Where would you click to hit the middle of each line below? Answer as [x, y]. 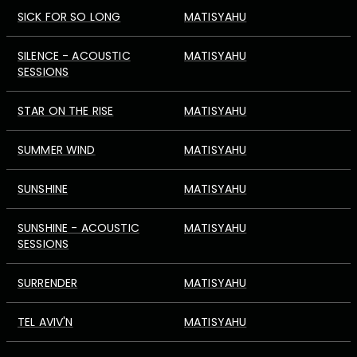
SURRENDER [48, 283]
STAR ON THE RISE [66, 111]
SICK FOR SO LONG [69, 17]
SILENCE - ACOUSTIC [74, 56]
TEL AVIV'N [45, 322]
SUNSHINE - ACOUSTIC [78, 228]
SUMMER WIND [57, 150]
